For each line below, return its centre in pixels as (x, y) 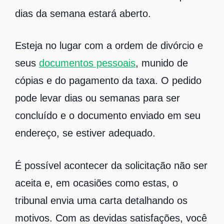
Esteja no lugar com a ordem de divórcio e (109, 46)
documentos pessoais (87, 63)
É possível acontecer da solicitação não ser (111, 165)
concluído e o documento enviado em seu (108, 116)
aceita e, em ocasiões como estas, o (96, 183)
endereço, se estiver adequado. (85, 133)
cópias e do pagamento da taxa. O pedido (108, 81)
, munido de (162, 63)
